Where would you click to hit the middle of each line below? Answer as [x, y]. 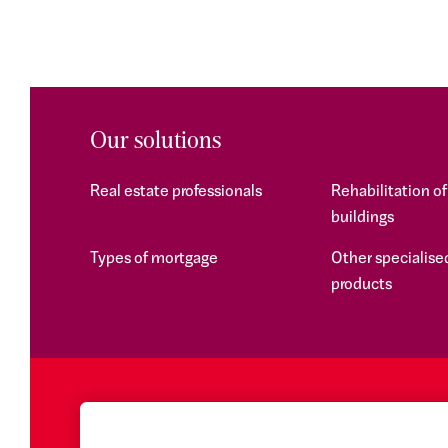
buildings [363, 218]
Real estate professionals [176, 192]
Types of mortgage [154, 259]
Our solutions [155, 142]
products [362, 285]
